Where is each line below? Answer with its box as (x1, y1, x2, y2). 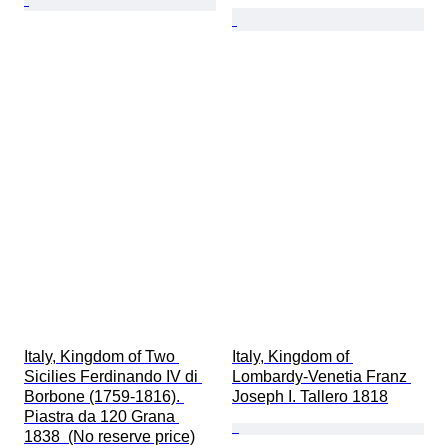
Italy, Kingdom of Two (24, 348, 179, 366)
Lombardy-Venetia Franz (232, 368, 411, 386)
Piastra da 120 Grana (24, 408, 179, 426)
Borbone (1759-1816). (24, 388, 184, 406)
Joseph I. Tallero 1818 (232, 388, 388, 406)
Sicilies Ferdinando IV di (24, 368, 202, 386)
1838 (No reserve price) (24, 428, 195, 446)
